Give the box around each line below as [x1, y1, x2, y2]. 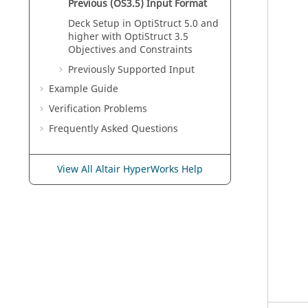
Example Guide [49, 82, 118, 97]
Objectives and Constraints [68, 42, 192, 57]
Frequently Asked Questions [49, 121, 178, 136]
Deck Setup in [68, 16, 134, 31]
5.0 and [181, 16, 219, 31]
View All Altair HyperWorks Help [57, 162, 203, 177]
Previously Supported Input [68, 62, 195, 77]
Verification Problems [49, 102, 147, 117]
